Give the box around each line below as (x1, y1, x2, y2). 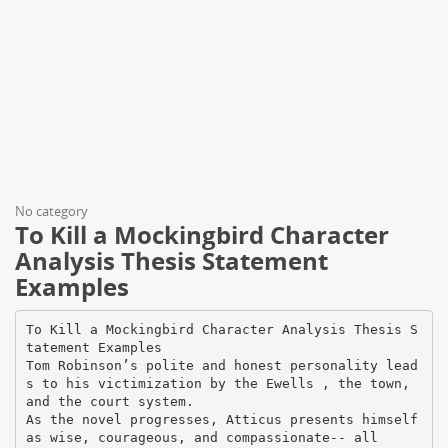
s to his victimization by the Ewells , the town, (25, 375, 410, 391)
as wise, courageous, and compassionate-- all (25, 429, 378, 445)
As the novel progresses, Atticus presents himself (25, 411, 418, 427)
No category (15, 202, 88, 220)
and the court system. (25, 393, 194, 409)
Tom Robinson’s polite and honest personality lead (25, 357, 418, 373)
